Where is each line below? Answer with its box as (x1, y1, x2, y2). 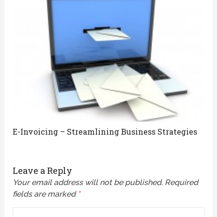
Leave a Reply (13, 164, 73, 176)
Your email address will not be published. (13, 177, 163, 187)
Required (165, 177, 199, 187)
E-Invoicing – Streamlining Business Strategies (13, 126, 198, 137)
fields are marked (13, 189, 78, 199)
